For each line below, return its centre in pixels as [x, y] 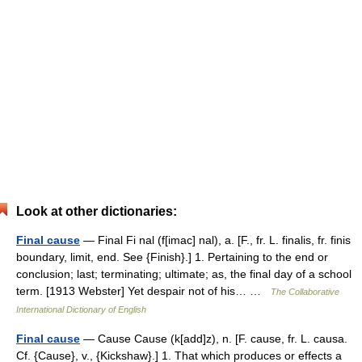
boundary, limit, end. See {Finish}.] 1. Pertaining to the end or [172, 257]
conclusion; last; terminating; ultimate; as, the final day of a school [184, 274]
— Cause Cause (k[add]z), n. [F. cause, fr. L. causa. [214, 339]
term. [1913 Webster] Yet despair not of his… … [143, 291]
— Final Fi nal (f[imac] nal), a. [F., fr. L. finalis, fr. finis [215, 240]
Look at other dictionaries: [97, 211]
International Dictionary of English [81, 309]
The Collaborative [305, 292]
